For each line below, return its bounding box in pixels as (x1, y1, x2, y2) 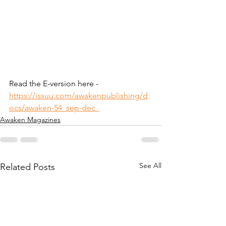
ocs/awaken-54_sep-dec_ (9, 103, 99, 113)
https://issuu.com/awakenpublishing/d (9, 91, 148, 101)
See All (139, 161, 161, 171)
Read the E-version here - (9, 79, 100, 89)
